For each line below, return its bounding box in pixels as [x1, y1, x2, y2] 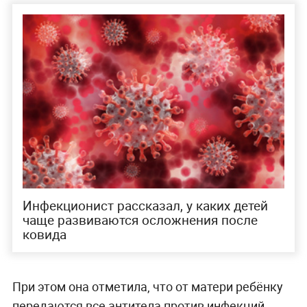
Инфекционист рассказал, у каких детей [22, 197, 268, 215]
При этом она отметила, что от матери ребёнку [12, 278, 283, 295]
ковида [22, 225, 66, 244]
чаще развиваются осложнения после [22, 211, 258, 230]
